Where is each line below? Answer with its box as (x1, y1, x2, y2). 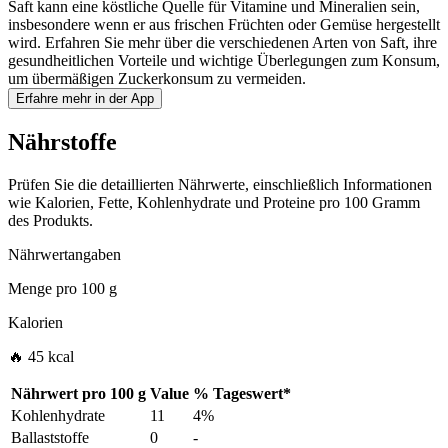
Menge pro (8, 280, 77, 298)
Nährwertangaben (8, 246, 121, 264)
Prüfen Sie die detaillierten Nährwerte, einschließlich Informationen (8, 176, 432, 194)
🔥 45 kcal (8, 348, 74, 366)
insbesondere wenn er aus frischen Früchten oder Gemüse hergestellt (8, 16, 440, 34)
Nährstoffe (8, 129, 117, 156)
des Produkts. (8, 212, 93, 230)
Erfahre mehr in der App (16, 91, 154, 107)
